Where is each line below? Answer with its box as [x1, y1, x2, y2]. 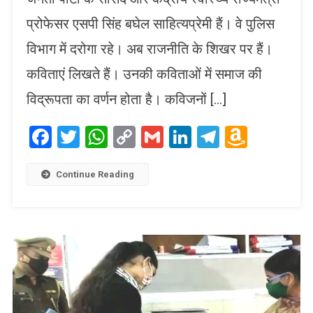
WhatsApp [107, 123, 208, 150]
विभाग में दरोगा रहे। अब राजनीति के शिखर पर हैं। [26, 40, 272, 57]
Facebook [51, 123, 145, 150]
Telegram [219, 123, 310, 150]
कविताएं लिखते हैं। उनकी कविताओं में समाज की [26, 65, 262, 82]
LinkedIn [191, 123, 273, 150]
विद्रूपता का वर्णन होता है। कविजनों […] [26, 90, 226, 108]
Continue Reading [55, 168, 134, 180]
